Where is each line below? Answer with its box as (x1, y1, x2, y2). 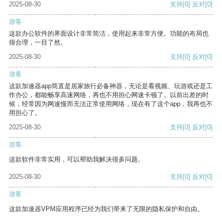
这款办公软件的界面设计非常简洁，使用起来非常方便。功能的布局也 (9, 30, 209, 38)
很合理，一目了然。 (9, 39, 67, 47)
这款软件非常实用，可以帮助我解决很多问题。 (9, 156, 144, 164)
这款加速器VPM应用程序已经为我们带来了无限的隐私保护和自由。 (9, 205, 204, 213)
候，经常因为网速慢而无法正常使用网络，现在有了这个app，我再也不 (9, 100, 213, 108)
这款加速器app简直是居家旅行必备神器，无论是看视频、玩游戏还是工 (9, 82, 213, 90)
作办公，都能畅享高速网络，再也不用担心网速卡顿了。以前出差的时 (9, 91, 209, 99)
